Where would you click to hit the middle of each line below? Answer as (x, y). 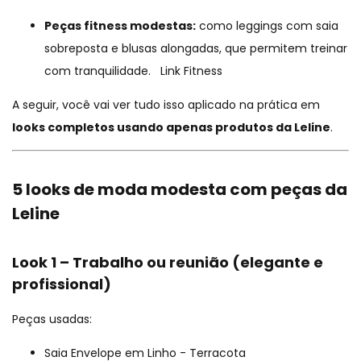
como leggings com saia (267, 26)
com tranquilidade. (99, 71)
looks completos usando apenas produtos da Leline (171, 128)
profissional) (62, 284)
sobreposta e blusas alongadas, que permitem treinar (196, 49)
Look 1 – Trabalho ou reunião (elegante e (168, 263)
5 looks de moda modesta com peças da (180, 190)
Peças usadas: (52, 320)
